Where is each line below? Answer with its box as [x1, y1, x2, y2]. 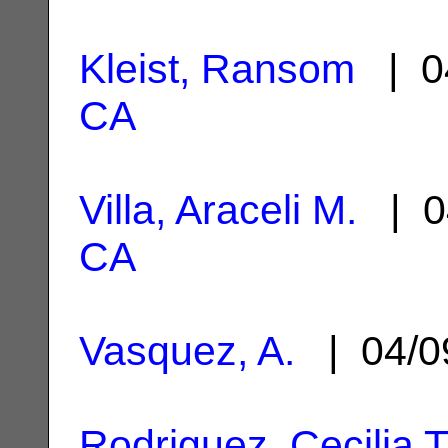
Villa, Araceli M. [79, 186, 357, 233]
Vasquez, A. [79, 327, 295, 374]
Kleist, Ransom [79, 45, 355, 92]
